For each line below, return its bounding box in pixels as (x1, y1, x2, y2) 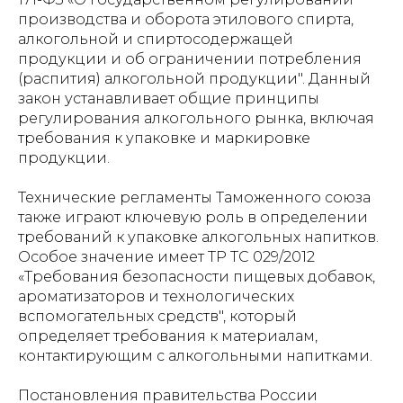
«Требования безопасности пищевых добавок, (18, 268, 375, 285)
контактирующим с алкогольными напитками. (18, 347, 372, 364)
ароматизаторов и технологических (18, 288, 294, 305)
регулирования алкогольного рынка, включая (18, 110, 374, 127)
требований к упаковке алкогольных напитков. (18, 228, 379, 246)
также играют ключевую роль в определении (18, 209, 368, 226)
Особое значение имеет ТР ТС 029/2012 (18, 248, 315, 265)
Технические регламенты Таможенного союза (18, 189, 371, 206)
